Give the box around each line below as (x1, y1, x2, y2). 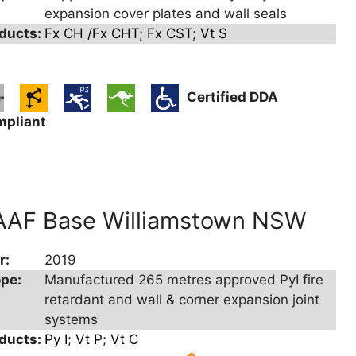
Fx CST (147, 25, 193, 42)
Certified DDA (187, 89, 279, 106)
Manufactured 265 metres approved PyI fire (44, 272, 324, 288)
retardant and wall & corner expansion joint (44, 292, 320, 308)
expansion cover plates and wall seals (44, 6, 288, 22)
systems (44, 311, 99, 328)
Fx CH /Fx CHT (44, 25, 140, 42)
